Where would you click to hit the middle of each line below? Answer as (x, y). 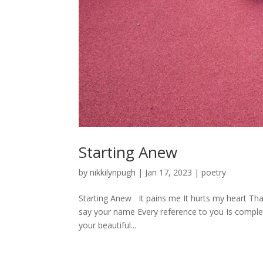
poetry (214, 173)
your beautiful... (108, 225)
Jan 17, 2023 (169, 173)
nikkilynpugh (113, 173)
